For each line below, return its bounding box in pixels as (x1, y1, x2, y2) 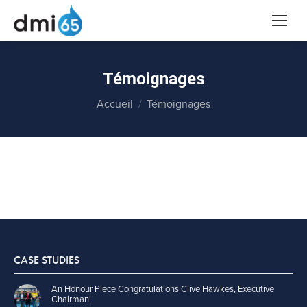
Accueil (97, 97, 133, 111)
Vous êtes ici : (97, 90, 163, 104)
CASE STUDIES (14, 253, 79, 267)
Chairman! (51, 294, 91, 305)
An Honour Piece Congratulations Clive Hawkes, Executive (51, 284, 274, 295)
